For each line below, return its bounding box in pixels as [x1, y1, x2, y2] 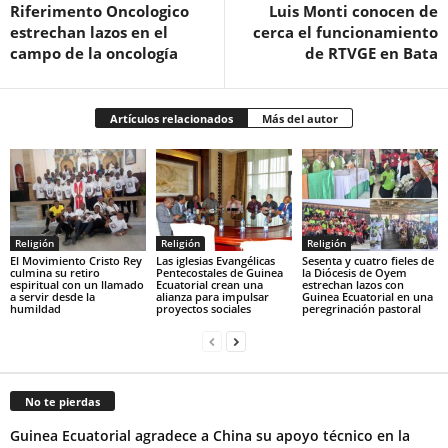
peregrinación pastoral [301, 301, 421, 316]
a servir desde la [10, 289, 95, 304]
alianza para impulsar [155, 289, 269, 304]
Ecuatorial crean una [155, 277, 263, 292]
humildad [10, 301, 61, 316]
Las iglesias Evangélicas [155, 253, 275, 268]
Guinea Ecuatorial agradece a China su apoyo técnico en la [10, 425, 410, 445]
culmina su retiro [10, 265, 100, 280]
